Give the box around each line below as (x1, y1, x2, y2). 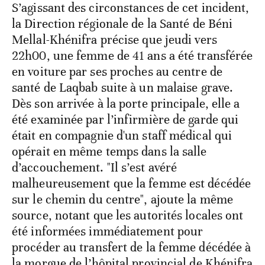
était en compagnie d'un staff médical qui (12, 127, 232, 143)
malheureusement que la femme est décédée (12, 175, 251, 191)
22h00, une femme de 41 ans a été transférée (12, 47, 253, 63)
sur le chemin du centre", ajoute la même (12, 191, 234, 207)
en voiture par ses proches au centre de (12, 63, 222, 79)
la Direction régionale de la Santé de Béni (12, 15, 233, 31)
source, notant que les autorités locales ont (12, 207, 244, 223)
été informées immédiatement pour (12, 223, 203, 239)
